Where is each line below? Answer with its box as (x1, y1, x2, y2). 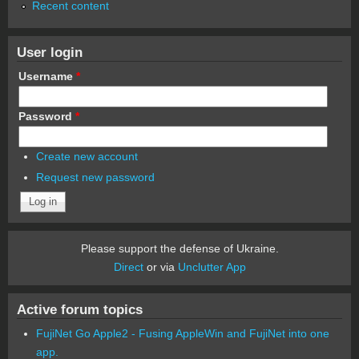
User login (17, 43, 83, 60)
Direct (113, 260, 143, 273)
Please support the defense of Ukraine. (80, 241, 279, 255)
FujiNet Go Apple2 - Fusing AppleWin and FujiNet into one (35, 326, 329, 340)
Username (18, 69, 76, 83)
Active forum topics (17, 301, 143, 317)
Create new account (35, 149, 138, 163)
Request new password (35, 171, 155, 184)
